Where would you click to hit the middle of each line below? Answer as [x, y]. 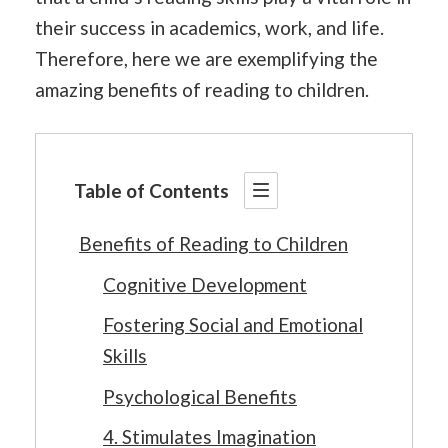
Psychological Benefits [200, 396]
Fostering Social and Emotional [233, 325]
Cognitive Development [205, 284]
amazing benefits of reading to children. [202, 89]
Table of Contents [151, 191]
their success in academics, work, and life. [209, 27]
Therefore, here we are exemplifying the [206, 58]
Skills [125, 356]
